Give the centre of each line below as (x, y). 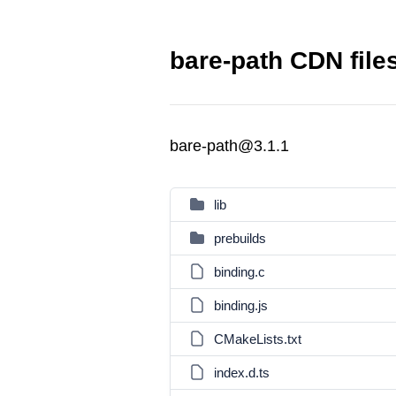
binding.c (240, 272)
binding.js (241, 305)
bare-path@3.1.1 (229, 146)
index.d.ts (242, 373)
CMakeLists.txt (258, 339)
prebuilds (240, 238)
